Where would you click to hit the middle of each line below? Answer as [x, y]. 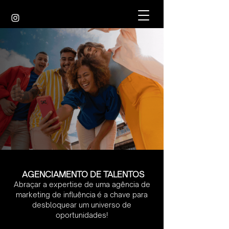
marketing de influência [56, 194]
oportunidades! [82, 215]
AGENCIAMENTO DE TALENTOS [82, 174]
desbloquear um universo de [82, 205]
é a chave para [122, 194]
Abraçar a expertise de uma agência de [82, 184]
